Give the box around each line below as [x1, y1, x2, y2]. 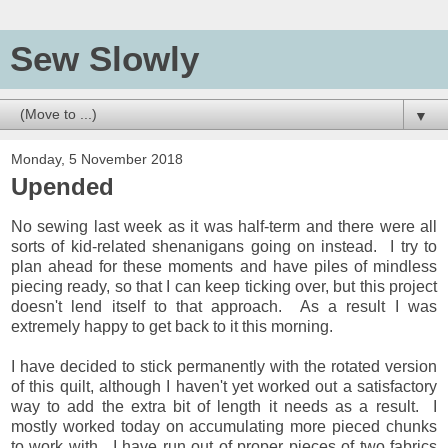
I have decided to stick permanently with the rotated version [11, 357, 437, 375]
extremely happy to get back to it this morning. [11, 317, 333, 335]
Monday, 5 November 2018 [11, 151, 183, 167]
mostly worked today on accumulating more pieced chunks [11, 417, 437, 435]
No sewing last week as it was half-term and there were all [11, 217, 437, 235]
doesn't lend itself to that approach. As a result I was [11, 297, 437, 315]
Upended [11, 173, 114, 200]
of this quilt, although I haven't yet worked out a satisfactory [11, 377, 437, 395]
